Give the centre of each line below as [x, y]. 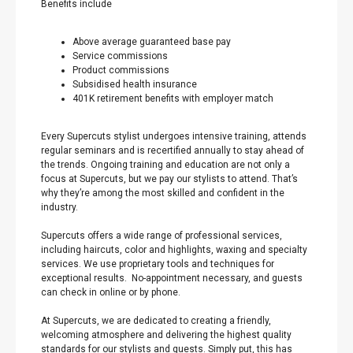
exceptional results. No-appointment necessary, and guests [172, 278]
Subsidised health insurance [135, 84]
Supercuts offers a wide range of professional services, [162, 236]
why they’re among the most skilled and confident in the [163, 193]
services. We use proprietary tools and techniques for [158, 264]
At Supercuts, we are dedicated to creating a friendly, [156, 321]
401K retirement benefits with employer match [173, 98]
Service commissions [120, 56]
